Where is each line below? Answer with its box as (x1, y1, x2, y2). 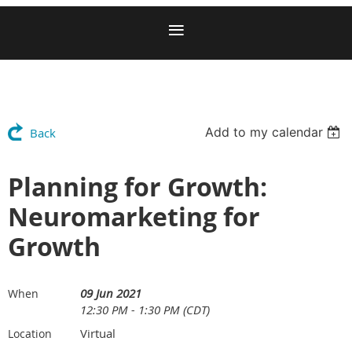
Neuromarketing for (8, 200, 260, 234)
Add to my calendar (205, 124, 324, 140)
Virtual (80, 325, 115, 341)
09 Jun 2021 (80, 285, 141, 301)
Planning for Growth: (8, 170, 267, 204)
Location (8, 326, 52, 341)
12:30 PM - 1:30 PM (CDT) (80, 302, 210, 317)
